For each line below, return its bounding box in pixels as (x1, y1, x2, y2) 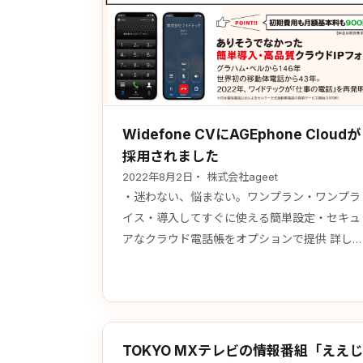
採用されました (122, 147, 219, 164)
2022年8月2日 (122, 169, 193, 183)
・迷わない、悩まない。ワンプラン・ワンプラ (122, 189, 361, 203)
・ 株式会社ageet (193, 169, 278, 183)
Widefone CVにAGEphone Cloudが (122, 126, 361, 143)
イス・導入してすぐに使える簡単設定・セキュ (122, 210, 361, 224)
